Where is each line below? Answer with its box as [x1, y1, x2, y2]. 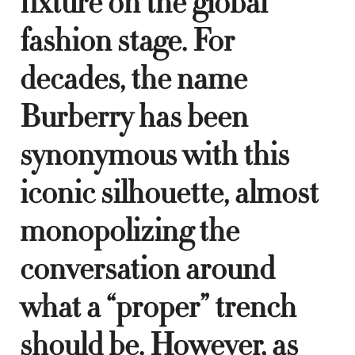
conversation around [20, 248, 275, 290]
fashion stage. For [20, 20, 235, 62]
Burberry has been [20, 96, 248, 138]
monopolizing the [20, 210, 239, 252]
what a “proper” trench [20, 286, 296, 328]
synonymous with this [20, 134, 289, 176]
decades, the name [20, 58, 247, 100]
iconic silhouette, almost [20, 172, 319, 214]
